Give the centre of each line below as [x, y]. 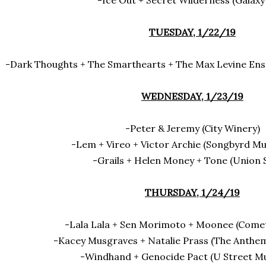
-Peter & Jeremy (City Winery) [192, 128]
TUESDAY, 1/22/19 [192, 32]
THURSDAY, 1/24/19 [192, 192]
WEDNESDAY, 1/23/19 [192, 96]
